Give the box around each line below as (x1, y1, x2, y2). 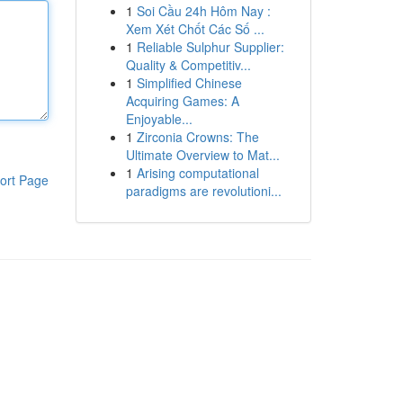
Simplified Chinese (136, 74, 242, 92)
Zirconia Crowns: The (136, 128, 259, 146)
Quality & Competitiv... (125, 56, 251, 74)
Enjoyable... (125, 110, 193, 128)
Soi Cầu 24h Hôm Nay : (136, 2, 271, 20)
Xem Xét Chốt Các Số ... (125, 20, 264, 38)
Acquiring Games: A (125, 92, 239, 110)
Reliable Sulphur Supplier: (136, 38, 284, 56)
